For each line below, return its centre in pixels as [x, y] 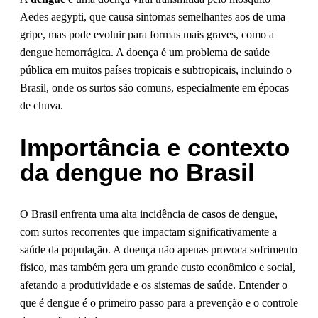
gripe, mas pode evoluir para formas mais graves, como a [147, 35]
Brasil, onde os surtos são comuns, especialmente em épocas [154, 88]
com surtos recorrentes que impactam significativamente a [148, 232]
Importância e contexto [155, 148]
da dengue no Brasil [137, 172]
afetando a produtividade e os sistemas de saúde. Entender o [154, 285]
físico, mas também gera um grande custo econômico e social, [158, 268]
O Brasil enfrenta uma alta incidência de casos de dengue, [149, 214]
